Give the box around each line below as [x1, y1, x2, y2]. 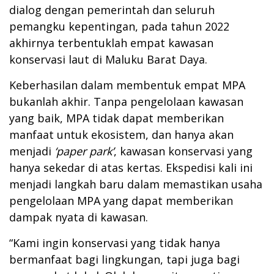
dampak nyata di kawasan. [9, 210, 148, 225]
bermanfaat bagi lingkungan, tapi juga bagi [9, 252, 240, 267]
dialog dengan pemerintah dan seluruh [9, 2, 215, 18]
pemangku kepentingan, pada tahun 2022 [9, 19, 229, 34]
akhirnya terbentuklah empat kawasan [9, 35, 213, 51]
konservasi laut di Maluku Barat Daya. [9, 52, 210, 67]
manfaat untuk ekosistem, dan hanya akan [9, 127, 234, 143]
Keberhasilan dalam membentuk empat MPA [9, 78, 245, 93]
